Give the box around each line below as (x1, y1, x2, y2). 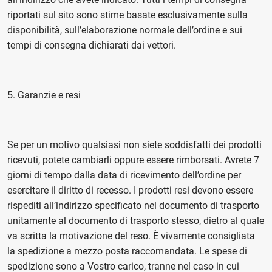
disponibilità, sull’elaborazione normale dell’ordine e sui (7, 24, 242, 36)
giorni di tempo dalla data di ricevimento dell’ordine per (7, 169, 241, 181)
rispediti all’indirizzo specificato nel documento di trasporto (7, 200, 259, 211)
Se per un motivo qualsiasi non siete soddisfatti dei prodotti (7, 139, 262, 151)
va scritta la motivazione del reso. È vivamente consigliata (7, 230, 255, 242)
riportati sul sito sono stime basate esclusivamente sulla (7, 9, 248, 21)
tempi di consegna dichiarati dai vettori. (7, 39, 176, 51)
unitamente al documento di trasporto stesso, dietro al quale (7, 215, 264, 226)
